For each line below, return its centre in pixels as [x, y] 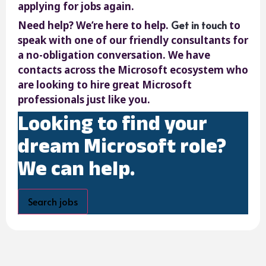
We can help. [76, 167]
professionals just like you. [84, 99]
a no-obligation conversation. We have [114, 55]
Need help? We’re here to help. [94, 25]
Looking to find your [113, 122]
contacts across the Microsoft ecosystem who [133, 69]
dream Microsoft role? [122, 145]
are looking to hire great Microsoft [105, 84]
